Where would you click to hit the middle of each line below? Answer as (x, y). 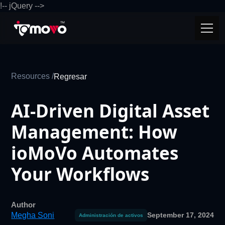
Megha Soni (33, 215)
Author (24, 205)
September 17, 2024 (180, 215)
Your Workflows (80, 174)
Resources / (33, 76)
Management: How (94, 132)
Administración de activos (111, 215)
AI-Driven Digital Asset (110, 111)
